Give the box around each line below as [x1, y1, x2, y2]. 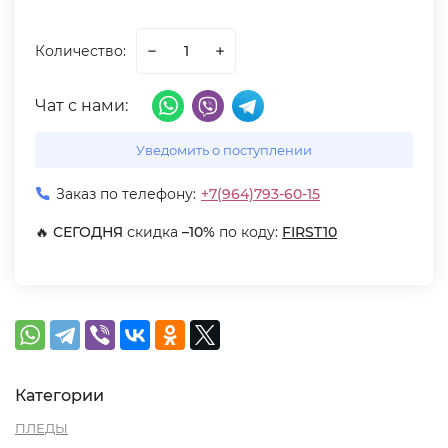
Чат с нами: [35, 96, 128, 115]
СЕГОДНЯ [53, 223, 123, 241]
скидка [123, 223, 182, 241]
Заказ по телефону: [56, 185, 196, 203]
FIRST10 [282, 223, 337, 241]
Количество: [35, 42, 126, 60]
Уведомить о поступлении [136, 142, 312, 158]
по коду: [215, 223, 282, 241]
